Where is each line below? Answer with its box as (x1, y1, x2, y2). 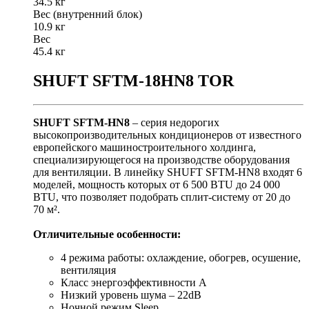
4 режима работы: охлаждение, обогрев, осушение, (61, 251, 301, 263)
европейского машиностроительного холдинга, (33, 141, 256, 153)
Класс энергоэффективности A (61, 276, 207, 288)
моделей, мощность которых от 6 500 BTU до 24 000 (33, 178, 280, 190)
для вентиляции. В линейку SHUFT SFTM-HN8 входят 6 (33, 166, 302, 178)
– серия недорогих (132, 116, 219, 128)
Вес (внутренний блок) (33, 8, 142, 20)
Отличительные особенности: (33, 228, 181, 240)
